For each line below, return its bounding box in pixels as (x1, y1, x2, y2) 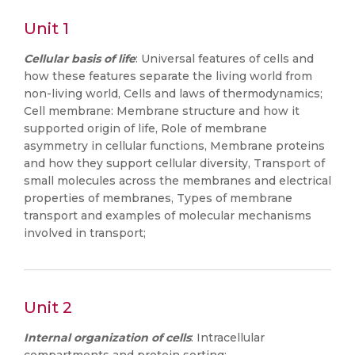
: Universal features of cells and (136, 52, 314, 66)
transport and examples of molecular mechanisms (24, 208, 311, 223)
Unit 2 (24, 298, 72, 317)
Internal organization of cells (24, 330, 191, 345)
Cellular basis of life (24, 52, 136, 66)
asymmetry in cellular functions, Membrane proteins (24, 139, 325, 153)
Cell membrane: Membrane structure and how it (24, 104, 300, 118)
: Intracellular (191, 330, 265, 345)
